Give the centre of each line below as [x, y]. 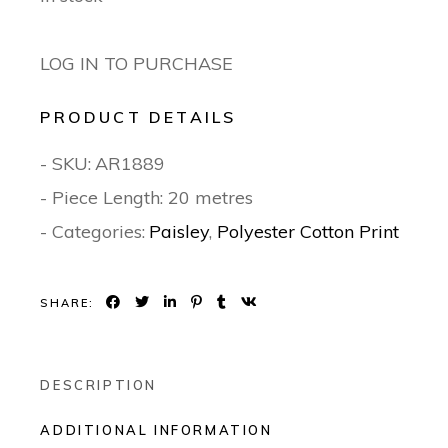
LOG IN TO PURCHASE [137, 64]
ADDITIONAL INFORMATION [156, 430]
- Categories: [93, 232]
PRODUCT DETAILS [138, 117]
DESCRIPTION [98, 385]
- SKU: [66, 164]
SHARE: [67, 302]
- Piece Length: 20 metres [147, 198]
